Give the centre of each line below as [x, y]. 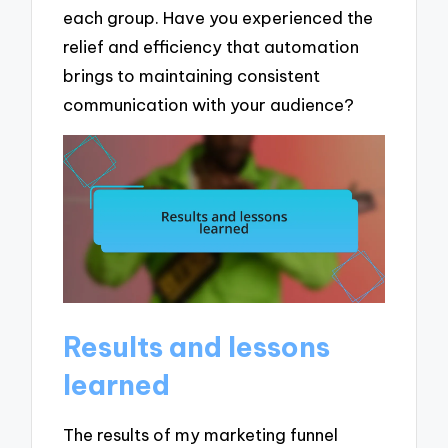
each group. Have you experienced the [218, 18]
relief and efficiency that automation [211, 47]
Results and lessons [197, 347]
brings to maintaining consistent [192, 76]
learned [117, 385]
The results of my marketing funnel [201, 434]
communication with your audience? [209, 105]
